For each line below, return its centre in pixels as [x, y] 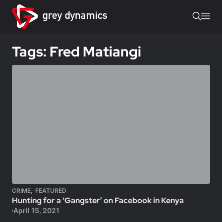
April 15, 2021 [36, 210]
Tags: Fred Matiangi [77, 52]
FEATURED [51, 191]
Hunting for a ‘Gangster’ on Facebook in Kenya [98, 200]
